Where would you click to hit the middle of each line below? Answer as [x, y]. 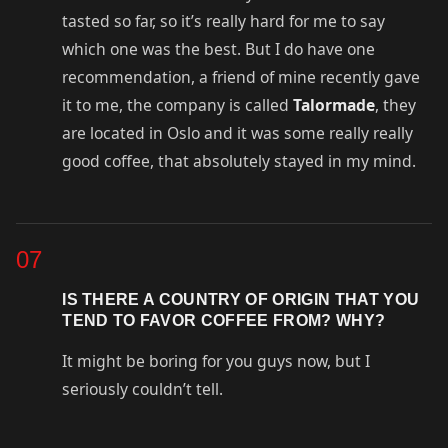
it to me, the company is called [178, 105]
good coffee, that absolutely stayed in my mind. [239, 161]
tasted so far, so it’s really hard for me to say [224, 21]
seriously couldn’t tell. [143, 389]
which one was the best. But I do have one [219, 49]
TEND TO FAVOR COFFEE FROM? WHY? [226, 319]
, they [396, 105]
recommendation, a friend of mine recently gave [241, 77]
